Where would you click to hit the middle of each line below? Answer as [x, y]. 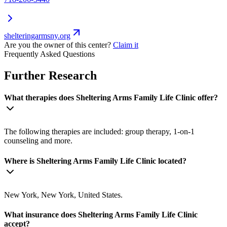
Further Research [50, 75]
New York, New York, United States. [63, 195]
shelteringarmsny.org [37, 35]
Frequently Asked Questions [49, 54]
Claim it [126, 45]
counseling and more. [38, 141]
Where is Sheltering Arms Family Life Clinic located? [95, 161]
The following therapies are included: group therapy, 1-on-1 [99, 132]
